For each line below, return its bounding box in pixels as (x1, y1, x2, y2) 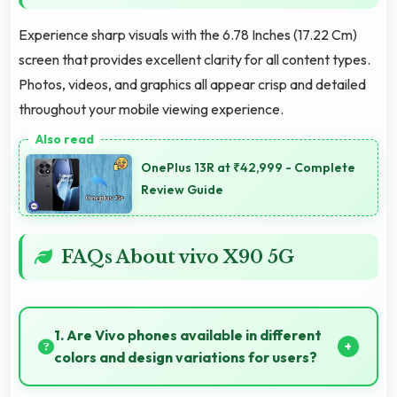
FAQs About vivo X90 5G (61, 246, 294, 269)
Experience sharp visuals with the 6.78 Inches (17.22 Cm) (19, 25, 357, 43)
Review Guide (141, 182, 223, 198)
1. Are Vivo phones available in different (54, 326, 322, 345)
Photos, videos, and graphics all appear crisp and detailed (19, 74, 366, 93)
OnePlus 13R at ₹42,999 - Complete (141, 160, 355, 176)
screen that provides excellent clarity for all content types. (19, 50, 370, 68)
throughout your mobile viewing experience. (19, 99, 284, 118)
